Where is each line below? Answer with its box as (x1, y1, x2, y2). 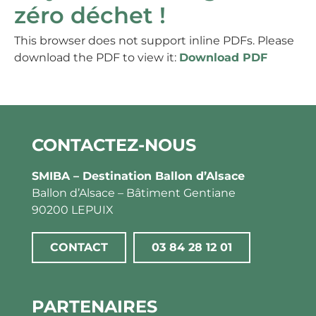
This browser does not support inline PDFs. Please (14, 34, 294, 48)
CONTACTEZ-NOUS (32, 134, 196, 155)
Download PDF (179, 51, 267, 65)
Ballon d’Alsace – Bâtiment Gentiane (32, 186, 236, 200)
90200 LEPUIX (32, 202, 114, 217)
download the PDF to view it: (14, 51, 179, 65)
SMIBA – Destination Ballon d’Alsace (32, 169, 245, 183)
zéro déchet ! (14, 1, 166, 30)
